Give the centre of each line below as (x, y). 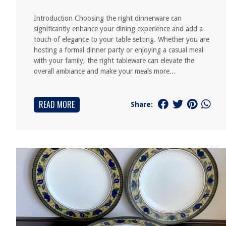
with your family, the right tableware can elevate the (114, 61)
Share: (142, 104)
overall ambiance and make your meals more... (105, 71)
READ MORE (57, 104)
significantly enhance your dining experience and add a (118, 29)
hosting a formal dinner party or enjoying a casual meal (119, 50)
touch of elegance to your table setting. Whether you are (122, 39)
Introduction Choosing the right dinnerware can (108, 18)
